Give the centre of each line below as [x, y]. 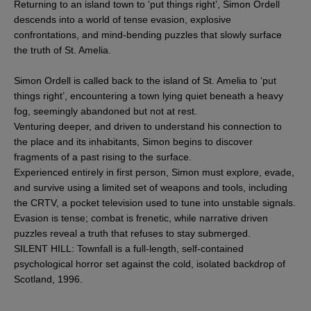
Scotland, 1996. [48, 279]
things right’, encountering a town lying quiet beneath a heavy [149, 95]
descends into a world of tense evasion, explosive [123, 19]
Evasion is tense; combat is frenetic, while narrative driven [141, 218]
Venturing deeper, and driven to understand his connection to [148, 126]
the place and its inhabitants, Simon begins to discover [133, 141]
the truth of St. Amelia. [62, 50]
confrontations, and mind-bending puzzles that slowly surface [148, 34]
